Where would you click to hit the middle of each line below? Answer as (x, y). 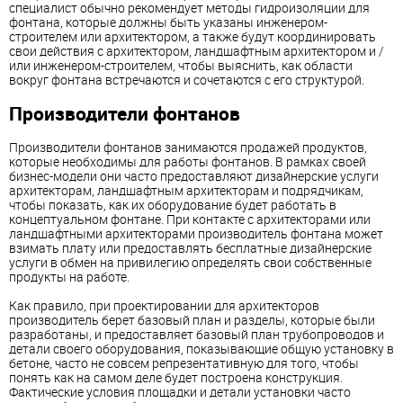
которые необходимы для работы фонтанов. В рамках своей (188, 161)
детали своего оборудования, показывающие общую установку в (201, 348)
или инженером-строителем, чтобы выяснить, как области (181, 65)
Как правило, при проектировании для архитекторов (164, 305)
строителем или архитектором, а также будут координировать (193, 36)
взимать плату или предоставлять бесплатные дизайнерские (190, 247)
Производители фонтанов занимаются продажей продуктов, (188, 147)
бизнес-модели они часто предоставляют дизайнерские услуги (194, 175)
